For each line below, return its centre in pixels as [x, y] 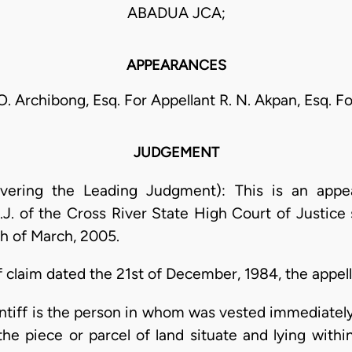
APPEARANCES [176, 66]
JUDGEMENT [176, 153]
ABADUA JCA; [176, 13]
